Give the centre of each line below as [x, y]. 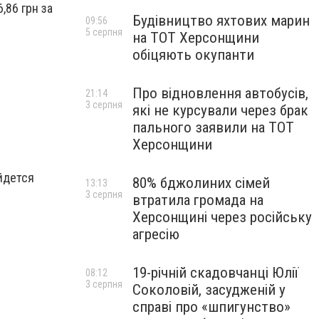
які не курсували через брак [220, 110]
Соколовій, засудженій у [209, 290]
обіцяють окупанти [193, 55]
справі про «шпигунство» [211, 307]
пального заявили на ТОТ [213, 127]
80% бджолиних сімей [201, 183]
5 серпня [104, 32]
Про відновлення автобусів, [220, 93]
